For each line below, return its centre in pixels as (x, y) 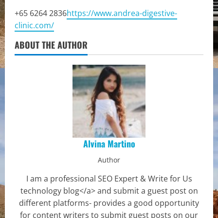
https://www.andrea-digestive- (122, 13)
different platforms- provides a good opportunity (109, 203)
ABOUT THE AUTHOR (51, 45)
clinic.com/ (34, 25)
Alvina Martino (109, 143)
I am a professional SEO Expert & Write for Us (109, 178)
